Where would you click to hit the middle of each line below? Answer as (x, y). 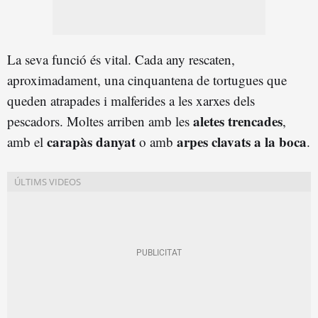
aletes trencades (238, 121)
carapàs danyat (91, 141)
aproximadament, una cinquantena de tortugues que (147, 79)
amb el (27, 141)
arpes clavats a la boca (242, 141)
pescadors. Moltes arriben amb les (100, 121)
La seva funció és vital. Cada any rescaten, (121, 59)
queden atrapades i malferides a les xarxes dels (131, 100)
